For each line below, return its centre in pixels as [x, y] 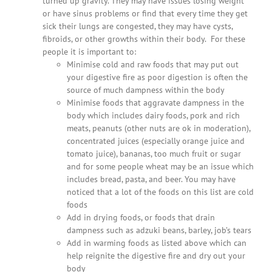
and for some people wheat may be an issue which [160, 166]
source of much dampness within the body [145, 90]
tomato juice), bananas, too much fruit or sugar [154, 153]
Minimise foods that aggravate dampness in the [155, 102]
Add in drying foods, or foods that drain [141, 217]
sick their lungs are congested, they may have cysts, [137, 26]
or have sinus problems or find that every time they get [145, 13]
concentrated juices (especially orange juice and [155, 141]
